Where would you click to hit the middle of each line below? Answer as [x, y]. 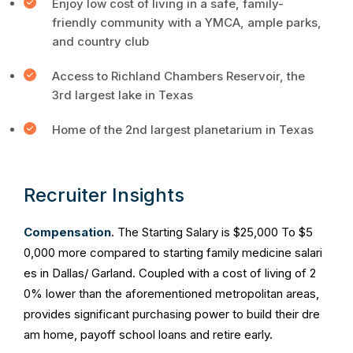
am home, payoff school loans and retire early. [148, 334]
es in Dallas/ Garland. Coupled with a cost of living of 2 [170, 273]
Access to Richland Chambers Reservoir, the [178, 76]
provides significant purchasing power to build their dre [172, 314]
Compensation [67, 232]
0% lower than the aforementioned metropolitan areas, [171, 294]
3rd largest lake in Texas [123, 95]
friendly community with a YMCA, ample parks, [187, 22]
